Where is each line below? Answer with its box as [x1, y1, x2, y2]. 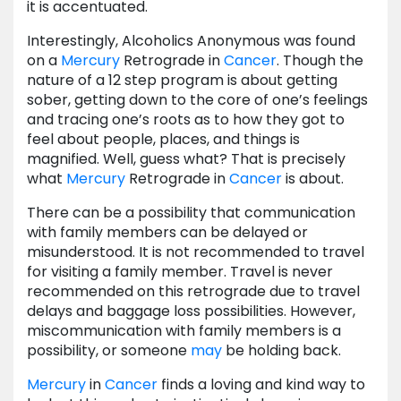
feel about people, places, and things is [27, 129, 300, 150]
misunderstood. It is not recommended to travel [27, 242, 364, 263]
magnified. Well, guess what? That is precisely [27, 149, 346, 170]
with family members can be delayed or [27, 222, 308, 243]
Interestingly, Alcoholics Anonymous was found [27, 30, 355, 52]
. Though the [277, 50, 363, 72]
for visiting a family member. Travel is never [27, 261, 333, 283]
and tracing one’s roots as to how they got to [27, 109, 345, 131]
